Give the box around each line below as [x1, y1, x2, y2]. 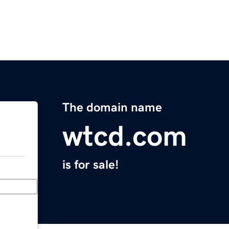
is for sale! [62, 158, 119, 171]
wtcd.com [62, 122, 187, 151]
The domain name [62, 101, 162, 114]
